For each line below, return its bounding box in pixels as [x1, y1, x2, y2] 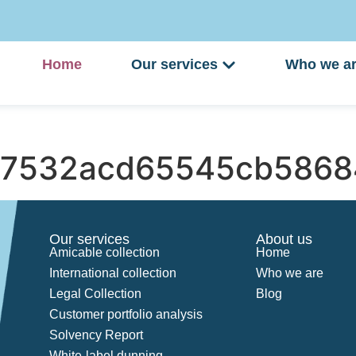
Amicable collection [49, 246, 161, 259]
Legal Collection [49, 287, 142, 300]
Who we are [256, 266, 324, 280]
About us [256, 231, 313, 247]
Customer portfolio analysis [49, 308, 203, 321]
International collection [49, 266, 177, 280]
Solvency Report [49, 328, 144, 342]
